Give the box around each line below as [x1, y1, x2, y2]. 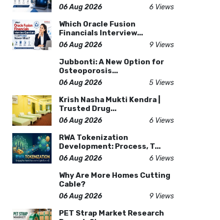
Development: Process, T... [58, 142, 161, 151]
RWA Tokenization [58, 133, 128, 142]
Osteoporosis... [58, 66, 118, 75]
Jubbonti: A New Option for [58, 57, 164, 66]
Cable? [58, 180, 85, 189]
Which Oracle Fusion [58, 20, 136, 28]
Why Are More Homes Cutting [58, 171, 170, 180]
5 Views [149, 79, 174, 87]
